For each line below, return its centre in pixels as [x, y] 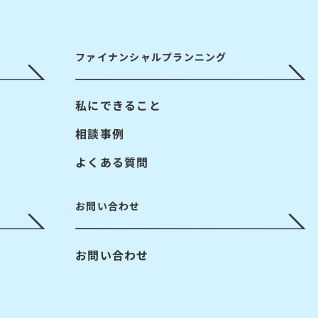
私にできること [118, 105]
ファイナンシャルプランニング [151, 56]
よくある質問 [112, 162]
